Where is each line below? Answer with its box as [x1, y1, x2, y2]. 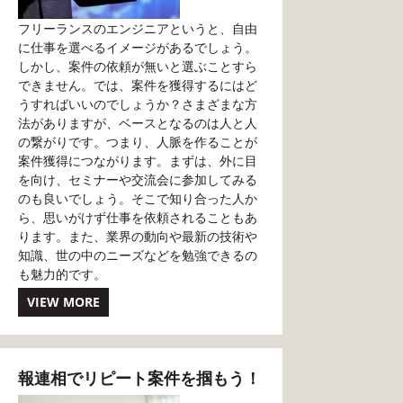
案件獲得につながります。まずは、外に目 [18, 152, 257, 169]
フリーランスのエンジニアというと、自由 [18, 20, 257, 37]
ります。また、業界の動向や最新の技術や [18, 228, 257, 245]
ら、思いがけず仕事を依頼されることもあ [18, 209, 257, 226]
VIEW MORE [27, 293, 100, 310]
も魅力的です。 [18, 265, 106, 282]
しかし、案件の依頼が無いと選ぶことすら [18, 58, 257, 75]
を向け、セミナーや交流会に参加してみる [18, 171, 257, 188]
